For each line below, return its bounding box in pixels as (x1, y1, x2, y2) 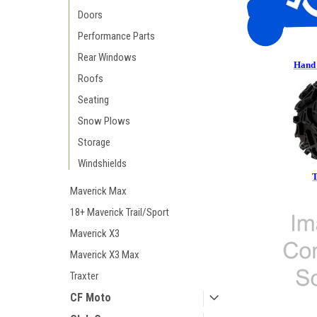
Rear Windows (78, 51, 137, 64)
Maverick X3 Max (70, 248, 139, 261)
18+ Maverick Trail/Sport (70, 206, 169, 219)
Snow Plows (78, 115, 130, 127)
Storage (78, 136, 110, 149)
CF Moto (70, 291, 111, 304)
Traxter (70, 270, 98, 282)
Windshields (78, 157, 127, 170)
